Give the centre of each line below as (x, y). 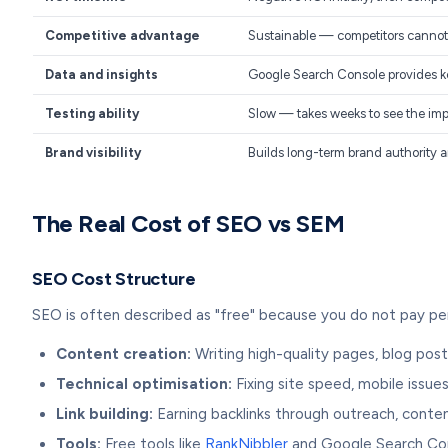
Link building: (104, 414)
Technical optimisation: (144, 384)
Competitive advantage (122, 35)
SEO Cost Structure (114, 279)
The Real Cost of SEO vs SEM (188, 223)
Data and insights (101, 74)
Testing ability (92, 113)
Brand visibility (93, 152)
